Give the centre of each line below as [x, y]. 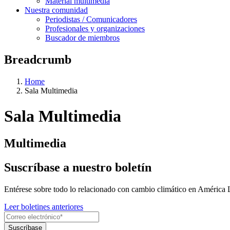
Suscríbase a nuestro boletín [78, 167]
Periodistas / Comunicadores [91, 20]
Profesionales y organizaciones [95, 29]
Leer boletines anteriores [44, 206]
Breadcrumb [38, 60]
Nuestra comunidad [56, 10]
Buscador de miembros [82, 38]
